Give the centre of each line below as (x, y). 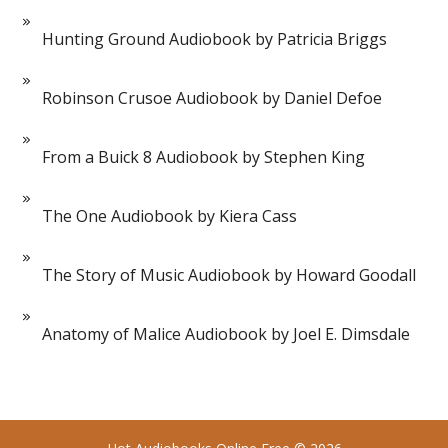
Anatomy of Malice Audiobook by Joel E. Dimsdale (226, 334)
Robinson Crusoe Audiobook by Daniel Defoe (212, 98)
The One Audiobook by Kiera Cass (170, 216)
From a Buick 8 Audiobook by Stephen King (204, 157)
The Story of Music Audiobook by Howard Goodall (229, 275)
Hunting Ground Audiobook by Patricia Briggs (215, 39)
